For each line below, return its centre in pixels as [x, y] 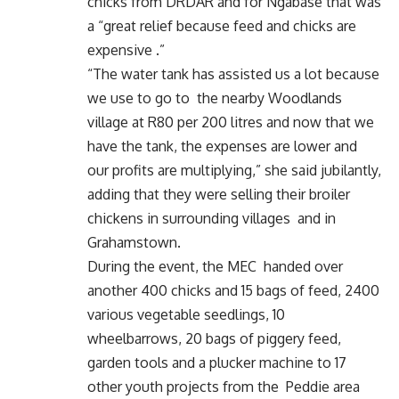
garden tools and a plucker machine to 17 [217, 362]
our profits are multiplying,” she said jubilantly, [234, 170]
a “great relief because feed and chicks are [222, 26]
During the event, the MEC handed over [215, 266]
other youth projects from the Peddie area [225, 387]
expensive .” [126, 50]
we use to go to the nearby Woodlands [215, 98]
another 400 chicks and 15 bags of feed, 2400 [233, 290]
